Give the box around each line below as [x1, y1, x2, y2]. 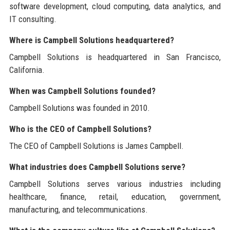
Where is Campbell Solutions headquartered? [9, 34, 174, 45]
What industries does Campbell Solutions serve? [9, 161, 185, 172]
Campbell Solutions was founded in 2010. [9, 102, 150, 113]
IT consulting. [9, 13, 56, 24]
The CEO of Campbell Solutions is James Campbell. [9, 140, 184, 151]
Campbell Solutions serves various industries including [9, 178, 221, 189]
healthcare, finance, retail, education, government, [9, 191, 221, 202]
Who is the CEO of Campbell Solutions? [9, 123, 151, 134]
